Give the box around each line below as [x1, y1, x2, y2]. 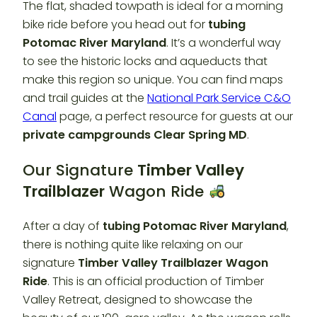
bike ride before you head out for [23, 16, 208, 33]
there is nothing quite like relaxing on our [23, 236, 243, 253]
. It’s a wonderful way [166, 34, 281, 51]
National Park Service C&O [147, 89, 291, 106]
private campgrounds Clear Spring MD [23, 126, 247, 143]
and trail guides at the [23, 89, 147, 106]
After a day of [23, 218, 103, 235]
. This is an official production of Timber [47, 273, 264, 290]
